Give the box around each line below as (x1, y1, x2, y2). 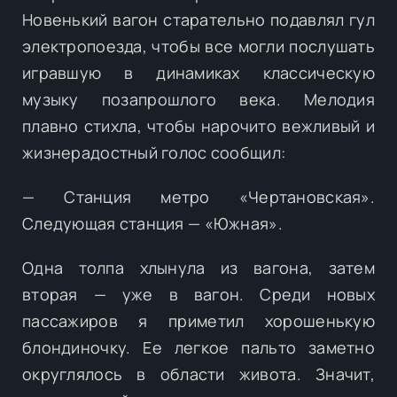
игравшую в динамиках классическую (22, 61, 375, 83)
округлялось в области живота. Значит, (22, 362, 375, 385)
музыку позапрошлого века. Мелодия (22, 88, 375, 110)
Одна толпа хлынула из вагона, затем (22, 256, 375, 278)
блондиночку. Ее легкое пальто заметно (22, 336, 375, 358)
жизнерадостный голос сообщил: (22, 141, 286, 163)
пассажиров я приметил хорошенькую (22, 309, 375, 331)
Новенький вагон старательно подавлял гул (22, 8, 375, 30)
